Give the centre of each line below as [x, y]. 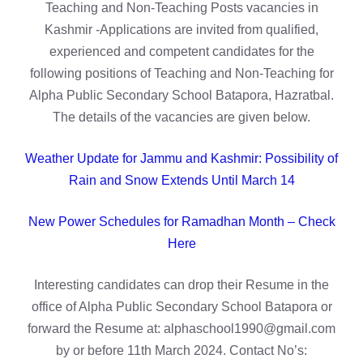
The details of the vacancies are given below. [181, 117]
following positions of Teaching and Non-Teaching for [181, 73]
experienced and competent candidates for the [181, 51]
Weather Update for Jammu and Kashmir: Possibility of [181, 158]
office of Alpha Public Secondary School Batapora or [181, 306]
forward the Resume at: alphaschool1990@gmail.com [181, 328]
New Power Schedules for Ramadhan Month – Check [181, 221]
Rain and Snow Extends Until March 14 [181, 180]
